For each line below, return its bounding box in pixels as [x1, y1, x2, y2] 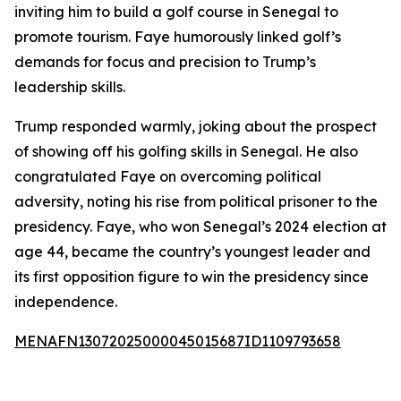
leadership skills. [14, 78, 125, 96]
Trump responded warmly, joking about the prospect [14, 117, 377, 135]
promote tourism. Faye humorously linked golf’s [14, 28, 341, 46]
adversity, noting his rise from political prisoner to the [14, 192, 378, 210]
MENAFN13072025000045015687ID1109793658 [14, 332, 341, 350]
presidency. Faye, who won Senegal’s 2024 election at [14, 218, 387, 235]
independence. [14, 293, 117, 311]
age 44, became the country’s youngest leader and [14, 243, 371, 260]
